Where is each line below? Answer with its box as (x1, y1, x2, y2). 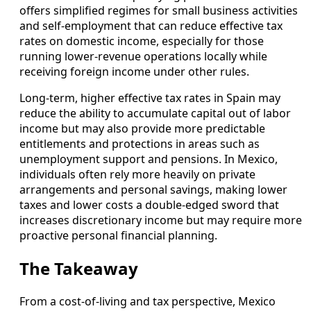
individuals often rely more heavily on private (19, 166, 255, 182)
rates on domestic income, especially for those (19, 33, 264, 49)
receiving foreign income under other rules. (19, 63, 249, 79)
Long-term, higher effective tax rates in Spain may (19, 90, 280, 106)
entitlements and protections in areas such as (19, 135, 260, 151)
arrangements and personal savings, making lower (19, 181, 287, 197)
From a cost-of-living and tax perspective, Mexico (19, 293, 276, 309)
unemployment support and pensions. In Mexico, (19, 151, 278, 167)
